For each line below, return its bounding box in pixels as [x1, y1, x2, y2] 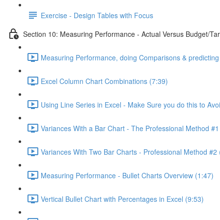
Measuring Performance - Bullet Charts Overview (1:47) [41, 170, 214, 180]
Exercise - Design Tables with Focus [41, 10, 153, 20]
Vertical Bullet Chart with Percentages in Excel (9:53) [41, 193, 204, 204]
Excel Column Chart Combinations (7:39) [41, 76, 168, 86]
